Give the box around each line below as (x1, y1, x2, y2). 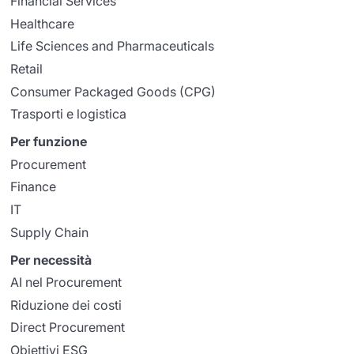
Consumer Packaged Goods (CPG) (10, 83, 217, 100)
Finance (10, 179, 57, 195)
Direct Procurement (10, 319, 126, 336)
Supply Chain (10, 224, 89, 240)
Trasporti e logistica (10, 106, 127, 122)
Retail (10, 60, 43, 77)
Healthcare (10, 15, 75, 32)
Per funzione (10, 134, 88, 150)
